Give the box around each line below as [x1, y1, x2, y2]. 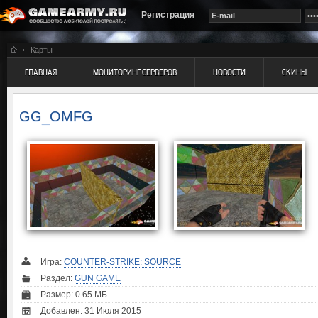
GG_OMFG [19, 109, 93, 125]
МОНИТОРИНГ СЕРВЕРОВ [93, 67, 177, 77]
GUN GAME [75, 273, 121, 283]
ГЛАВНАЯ [25, 67, 57, 77]
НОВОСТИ [213, 67, 246, 77]
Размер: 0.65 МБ [40, 289, 107, 300]
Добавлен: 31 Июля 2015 [40, 305, 141, 316]
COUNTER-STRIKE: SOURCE [64, 256, 181, 267]
